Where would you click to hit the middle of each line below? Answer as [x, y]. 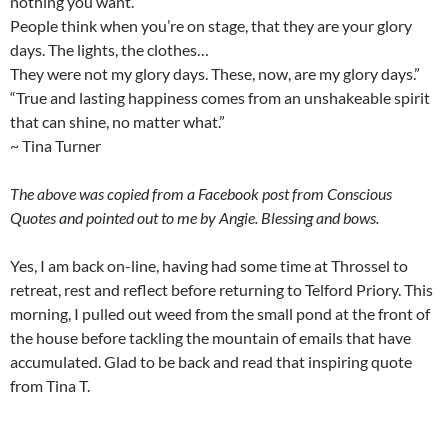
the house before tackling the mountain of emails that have [210, 337]
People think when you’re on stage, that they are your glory [211, 25]
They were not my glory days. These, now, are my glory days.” [215, 73]
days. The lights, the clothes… [109, 49]
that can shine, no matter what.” [117, 121]
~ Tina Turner [55, 145]
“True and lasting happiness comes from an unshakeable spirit [220, 97]
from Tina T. [50, 385]
